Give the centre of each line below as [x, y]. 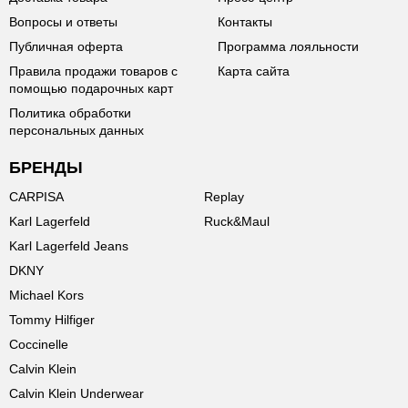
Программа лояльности [288, 46]
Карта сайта [254, 71]
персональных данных [76, 130]
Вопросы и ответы [63, 22]
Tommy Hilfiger [52, 320]
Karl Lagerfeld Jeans [69, 246]
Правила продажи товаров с [93, 71]
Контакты [245, 22]
